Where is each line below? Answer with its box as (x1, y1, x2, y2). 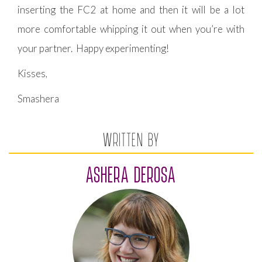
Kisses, (18, 67, 47, 80)
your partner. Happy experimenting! (18, 42, 169, 54)
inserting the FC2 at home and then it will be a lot (18, 4, 244, 16)
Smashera (18, 92, 59, 105)
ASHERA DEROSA (86, 161, 176, 187)
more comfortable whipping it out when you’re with (18, 23, 244, 35)
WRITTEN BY (102, 127, 160, 150)
